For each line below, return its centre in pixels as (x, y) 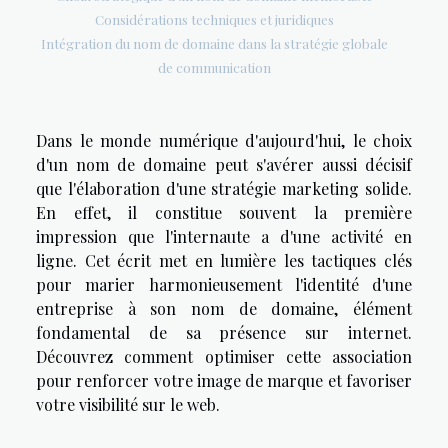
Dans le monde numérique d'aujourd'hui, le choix (224, 140)
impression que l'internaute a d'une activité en (224, 236)
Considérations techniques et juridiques (214, 19)
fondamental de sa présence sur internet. (224, 332)
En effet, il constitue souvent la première (224, 212)
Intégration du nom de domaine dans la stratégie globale (214, 43)
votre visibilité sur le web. (128, 404)
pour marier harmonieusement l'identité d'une (224, 284)
